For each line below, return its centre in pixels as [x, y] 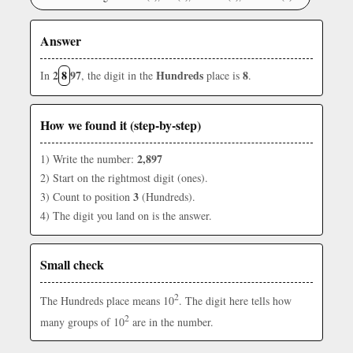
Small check [72, 264]
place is [223, 75]
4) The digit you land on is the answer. [126, 216]
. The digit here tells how [235, 300]
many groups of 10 [82, 321]
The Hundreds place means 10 [107, 300]
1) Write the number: [89, 159]
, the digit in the [119, 75]
